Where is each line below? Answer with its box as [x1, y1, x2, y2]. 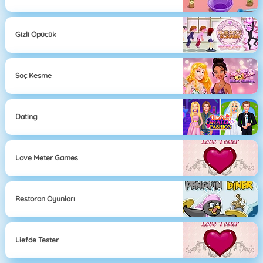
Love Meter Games [15, 153, 79, 163]
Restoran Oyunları [15, 194, 76, 204]
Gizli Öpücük [15, 30, 57, 39]
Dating [15, 112, 38, 122]
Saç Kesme [15, 71, 52, 80]
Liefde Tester [15, 235, 59, 245]
